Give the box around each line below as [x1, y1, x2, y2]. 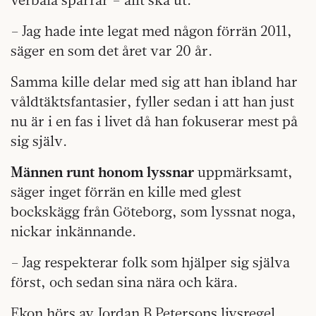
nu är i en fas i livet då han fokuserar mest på [11, 111, 298, 130]
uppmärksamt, [194, 162, 293, 181]
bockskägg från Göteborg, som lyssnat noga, [11, 202, 296, 220]
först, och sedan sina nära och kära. [11, 272, 238, 291]
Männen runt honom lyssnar [11, 162, 194, 181]
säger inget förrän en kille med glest [11, 182, 241, 200]
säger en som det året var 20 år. [11, 41, 212, 59]
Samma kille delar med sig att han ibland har [11, 72, 298, 90]
